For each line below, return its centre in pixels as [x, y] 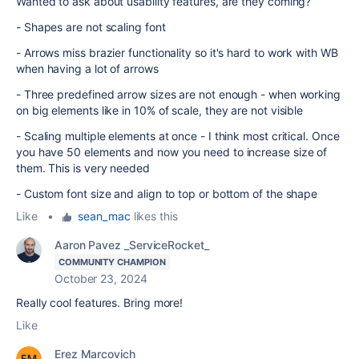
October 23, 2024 [101, 279]
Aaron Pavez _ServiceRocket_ [132, 245]
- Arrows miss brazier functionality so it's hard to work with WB [177, 53]
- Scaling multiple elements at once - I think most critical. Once [178, 136]
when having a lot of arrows [87, 69]
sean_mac [104, 216]
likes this [154, 216]
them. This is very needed [83, 168]
